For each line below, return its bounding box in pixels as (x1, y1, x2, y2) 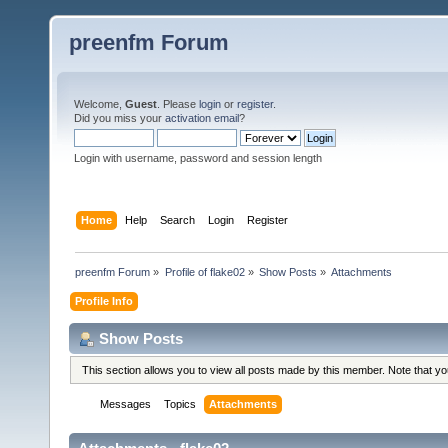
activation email (165, 112, 239, 124)
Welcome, (74, 98, 125, 110)
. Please (157, 98, 199, 110)
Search (160, 213, 196, 226)
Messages (100, 398, 152, 411)
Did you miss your (74, 112, 165, 124)
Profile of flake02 (164, 265, 245, 278)
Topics (164, 398, 197, 411)
